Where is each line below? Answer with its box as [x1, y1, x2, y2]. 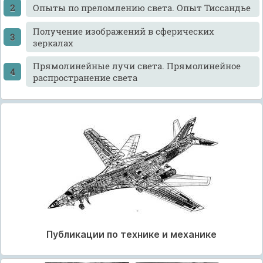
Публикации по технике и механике [46, 228, 217, 240]
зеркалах [32, 36, 73, 49]
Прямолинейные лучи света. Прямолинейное [32, 60, 241, 72]
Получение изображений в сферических [32, 25, 214, 37]
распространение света [32, 72, 137, 84]
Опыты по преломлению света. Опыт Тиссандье [32, 2, 251, 14]
